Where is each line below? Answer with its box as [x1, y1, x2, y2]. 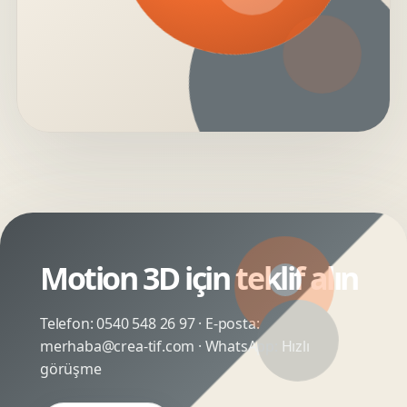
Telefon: [40, 313, 97, 333]
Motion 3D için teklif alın [40, 257, 359, 299]
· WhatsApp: [194, 336, 282, 356]
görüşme [40, 359, 102, 379]
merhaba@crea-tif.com [40, 336, 195, 356]
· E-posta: [194, 313, 260, 333]
